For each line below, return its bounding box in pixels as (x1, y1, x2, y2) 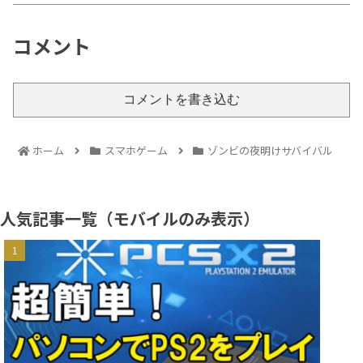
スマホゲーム (104, 143, 168, 158)
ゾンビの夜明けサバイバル (207, 143, 333, 158)
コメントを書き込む (123, 92, 240, 107)
